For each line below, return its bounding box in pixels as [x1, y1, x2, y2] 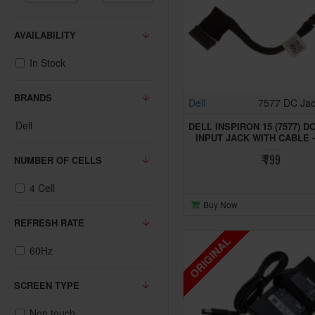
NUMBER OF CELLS [14, 153, 102, 167]
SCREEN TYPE [14, 278, 79, 292]
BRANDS [14, 91, 52, 104]
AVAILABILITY [14, 28, 76, 41]
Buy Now [202, 198, 238, 211]
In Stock [30, 56, 65, 70]
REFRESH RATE [14, 216, 84, 229]
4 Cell [30, 181, 55, 195]
